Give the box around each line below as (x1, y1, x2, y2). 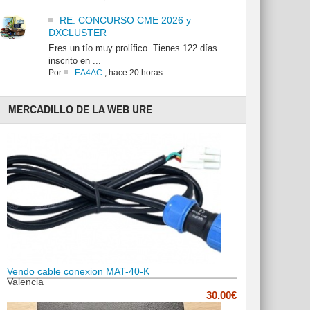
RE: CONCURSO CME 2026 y (59, 15, 191, 26)
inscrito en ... (48, 55, 101, 66)
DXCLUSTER (48, 27, 107, 39)
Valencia (7, 276, 44, 288)
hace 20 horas (108, 68, 163, 78)
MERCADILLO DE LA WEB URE (8, 102, 153, 118)
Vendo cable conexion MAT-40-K (7, 266, 150, 277)
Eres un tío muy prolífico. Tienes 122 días (48, 43, 217, 54)
